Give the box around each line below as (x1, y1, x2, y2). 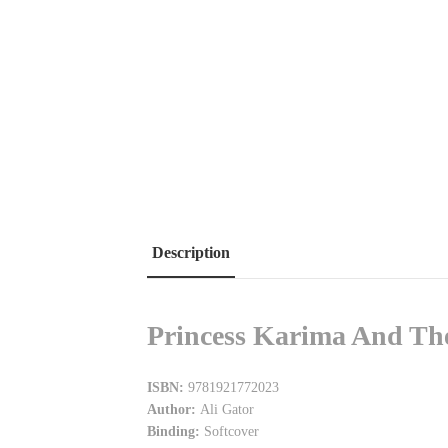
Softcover (200, 423, 259, 439)
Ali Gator (200, 401, 254, 417)
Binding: (147, 423, 200, 439)
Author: (147, 401, 200, 417)
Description (152, 243, 230, 261)
